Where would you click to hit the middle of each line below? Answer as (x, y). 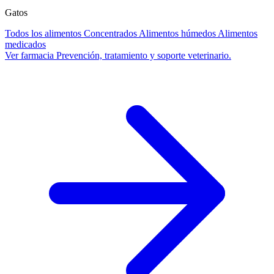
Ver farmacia (29, 56)
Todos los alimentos (43, 34)
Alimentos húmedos (177, 34)
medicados (25, 45)
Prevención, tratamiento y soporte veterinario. (144, 56)
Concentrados (110, 34)
